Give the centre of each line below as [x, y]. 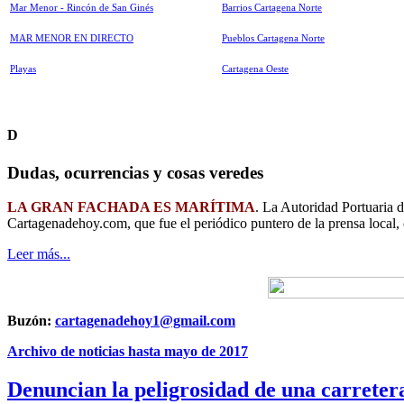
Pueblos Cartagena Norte [273, 38]
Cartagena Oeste [255, 69]
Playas [23, 69]
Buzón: [31, 321]
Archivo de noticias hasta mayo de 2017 [128, 352]
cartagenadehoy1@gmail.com [145, 321]
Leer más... [39, 254]
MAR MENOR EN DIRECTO [72, 38]
